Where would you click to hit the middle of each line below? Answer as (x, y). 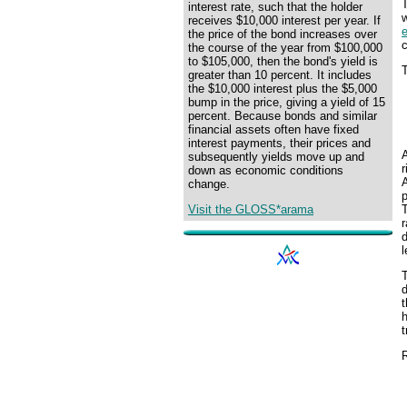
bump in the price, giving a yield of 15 (287, 102)
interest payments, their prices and (279, 143)
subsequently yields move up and (276, 157)
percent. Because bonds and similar (283, 116)
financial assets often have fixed (273, 129)
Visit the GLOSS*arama (251, 210)
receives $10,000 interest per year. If (284, 20)
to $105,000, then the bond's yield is (283, 61)
